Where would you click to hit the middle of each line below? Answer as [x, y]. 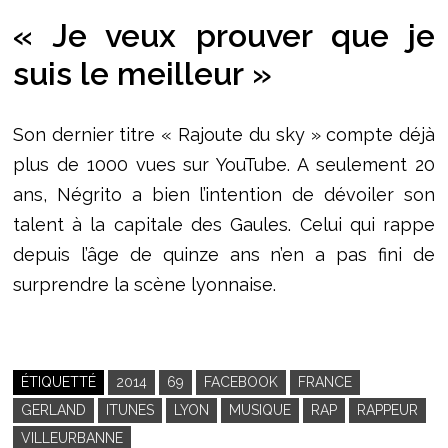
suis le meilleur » [142, 74]
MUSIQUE [259, 409]
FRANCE [324, 381]
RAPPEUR [387, 409]
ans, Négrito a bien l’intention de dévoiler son [224, 194]
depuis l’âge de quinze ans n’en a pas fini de [224, 254]
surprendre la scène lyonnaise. [144, 284]
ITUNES [129, 409]
